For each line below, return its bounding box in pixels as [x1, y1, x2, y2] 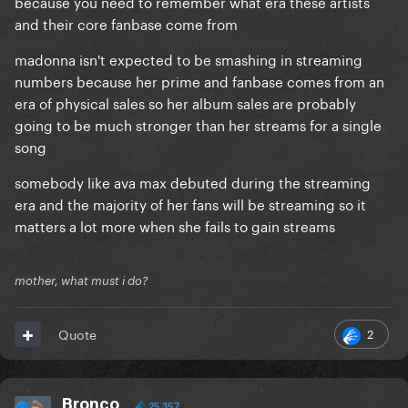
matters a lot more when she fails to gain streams [15, 214, 335, 237]
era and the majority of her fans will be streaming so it [15, 192, 366, 215]
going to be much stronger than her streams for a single [15, 113, 382, 136]
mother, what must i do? [15, 273, 148, 289]
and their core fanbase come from [15, 12, 238, 35]
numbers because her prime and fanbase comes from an [15, 69, 384, 92]
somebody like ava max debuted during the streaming [15, 170, 371, 193]
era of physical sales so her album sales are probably [15, 91, 356, 114]
